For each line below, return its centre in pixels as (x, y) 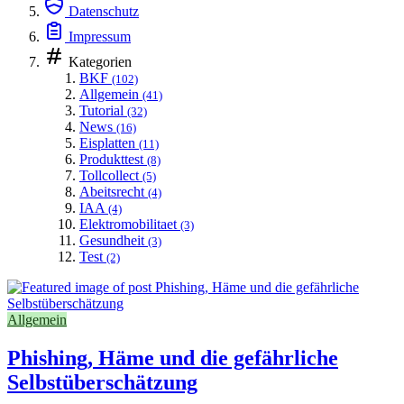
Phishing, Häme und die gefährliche (173, 358)
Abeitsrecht (112, 191)
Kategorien (100, 61)
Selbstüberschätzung (102, 382)
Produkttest (111, 159)
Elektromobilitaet (128, 224)
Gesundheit (112, 240)
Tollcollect (109, 175)
